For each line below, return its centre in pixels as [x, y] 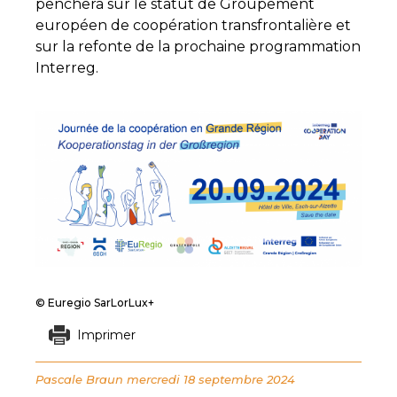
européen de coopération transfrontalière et [193, 25]
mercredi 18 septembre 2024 [211, 380]
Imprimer [106, 335]
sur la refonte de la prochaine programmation [198, 47]
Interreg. [67, 68]
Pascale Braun [79, 380]
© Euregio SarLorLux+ [95, 303]
